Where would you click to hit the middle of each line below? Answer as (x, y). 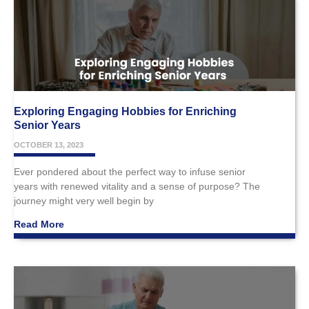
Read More (39, 224)
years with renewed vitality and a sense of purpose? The (137, 186)
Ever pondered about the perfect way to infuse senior (130, 171)
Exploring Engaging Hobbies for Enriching (125, 111)
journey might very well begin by (84, 200)
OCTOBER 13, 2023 (49, 144)
